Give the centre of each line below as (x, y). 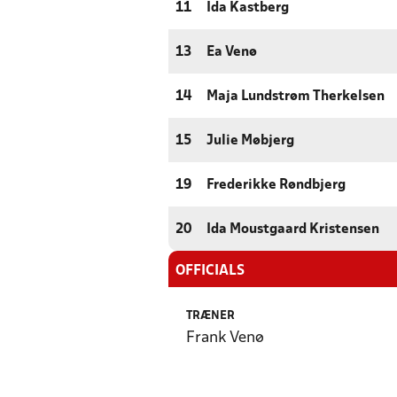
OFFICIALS (210, 271)
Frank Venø (225, 339)
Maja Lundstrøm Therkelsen (296, 97)
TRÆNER (210, 316)
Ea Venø (232, 53)
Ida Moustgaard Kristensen (293, 230)
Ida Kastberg (248, 8)
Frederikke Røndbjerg (276, 186)
